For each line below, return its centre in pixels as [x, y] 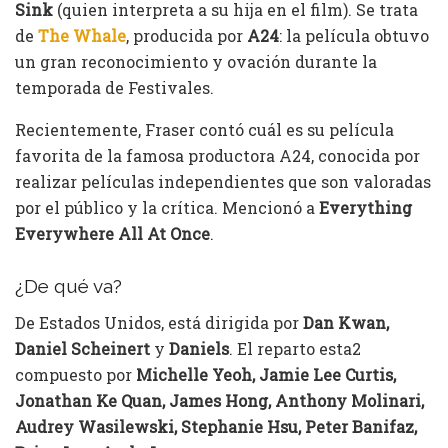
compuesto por [75, 374]
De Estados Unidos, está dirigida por [159, 322]
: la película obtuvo [354, 35]
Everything [365, 207]
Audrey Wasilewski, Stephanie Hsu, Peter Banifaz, [216, 426]
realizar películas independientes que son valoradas [223, 181]
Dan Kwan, [346, 322]
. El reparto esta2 [295, 348]
